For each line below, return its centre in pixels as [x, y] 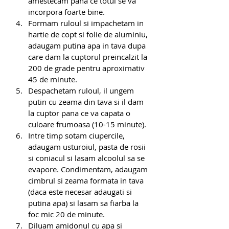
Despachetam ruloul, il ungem [82, 91]
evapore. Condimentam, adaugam [89, 169]
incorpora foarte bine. [66, 12]
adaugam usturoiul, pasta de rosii [88, 147]
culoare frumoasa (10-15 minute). [87, 124]
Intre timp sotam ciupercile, [77, 136]
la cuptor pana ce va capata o [80, 113]
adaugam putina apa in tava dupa [88, 46]
